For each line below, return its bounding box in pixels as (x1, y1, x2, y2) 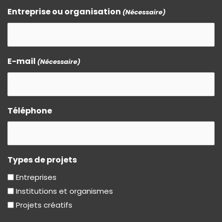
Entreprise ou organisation (7, 5, 121, 17)
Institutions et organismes (16, 186, 113, 197)
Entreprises (16, 172, 56, 183)
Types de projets (7, 154, 77, 166)
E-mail (7, 55, 36, 67)
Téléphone (7, 105, 52, 116)
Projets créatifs (16, 199, 72, 210)
